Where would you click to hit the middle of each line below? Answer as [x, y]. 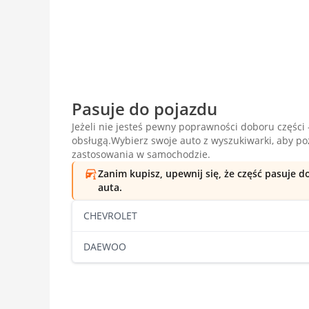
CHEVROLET [110, 216]
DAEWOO [105, 247]
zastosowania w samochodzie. [141, 154]
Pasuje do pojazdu [144, 109]
